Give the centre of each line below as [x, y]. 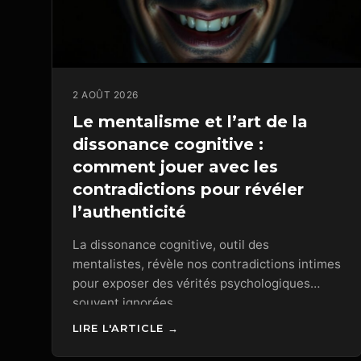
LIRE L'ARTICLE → [126, 329]
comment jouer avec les [175, 166]
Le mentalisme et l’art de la [190, 121]
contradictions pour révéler [188, 189]
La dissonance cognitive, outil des [171, 244]
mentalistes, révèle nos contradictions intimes [207, 263]
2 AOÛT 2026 [106, 94]
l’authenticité [129, 212]
